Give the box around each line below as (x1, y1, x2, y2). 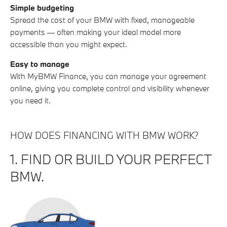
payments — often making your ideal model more (10, 27, 181, 37)
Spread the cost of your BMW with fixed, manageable (10, 15, 195, 25)
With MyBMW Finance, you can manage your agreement (10, 71, 206, 82)
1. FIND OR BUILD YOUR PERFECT (10, 150, 212, 168)
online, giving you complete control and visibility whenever (10, 83, 209, 94)
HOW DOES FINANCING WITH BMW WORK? (10, 129, 199, 142)
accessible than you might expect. (10, 39, 127, 50)
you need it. (10, 95, 51, 106)
